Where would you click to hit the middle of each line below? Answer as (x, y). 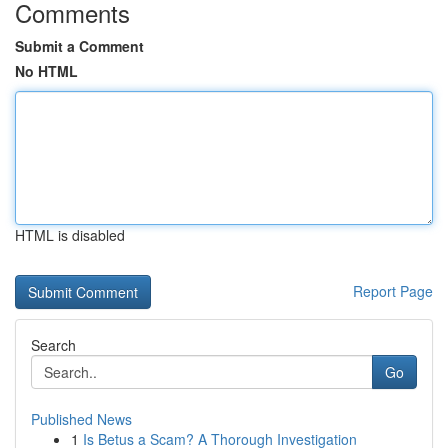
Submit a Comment (79, 46)
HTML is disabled (70, 235)
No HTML (46, 71)
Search (53, 345)
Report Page (393, 291)
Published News (81, 419)
